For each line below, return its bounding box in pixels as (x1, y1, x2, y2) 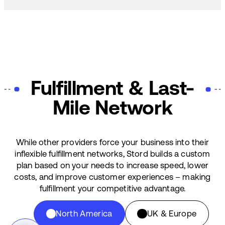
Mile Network (52, 95, 173, 119)
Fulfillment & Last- (31, 76, 194, 99)
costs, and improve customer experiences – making (14, 171, 211, 182)
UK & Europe (147, 208, 197, 219)
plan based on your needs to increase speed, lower (16, 160, 209, 170)
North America (56, 208, 113, 219)
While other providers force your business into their (16, 137, 209, 147)
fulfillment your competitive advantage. (39, 183, 186, 193)
